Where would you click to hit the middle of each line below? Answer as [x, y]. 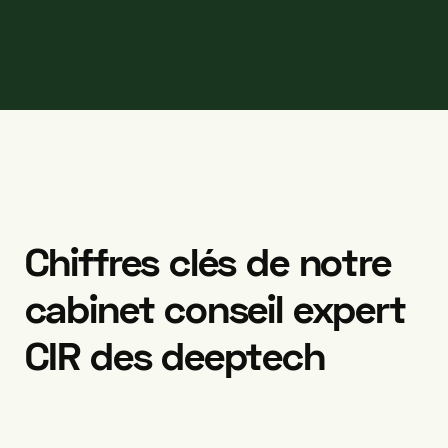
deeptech [243, 355]
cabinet [89, 308]
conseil [223, 308]
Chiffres [92, 261]
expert [349, 308]
